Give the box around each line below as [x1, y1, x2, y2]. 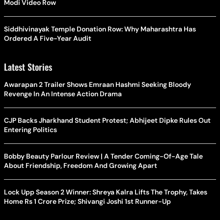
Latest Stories [4, 60, 52, 74]
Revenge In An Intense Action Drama [4, 89, 122, 99]
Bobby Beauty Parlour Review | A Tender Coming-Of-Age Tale [4, 152, 203, 161]
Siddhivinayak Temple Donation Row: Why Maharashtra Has [4, 25, 196, 34]
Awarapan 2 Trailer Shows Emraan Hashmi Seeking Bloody [4, 80, 191, 89]
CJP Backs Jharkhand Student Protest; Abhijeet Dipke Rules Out [4, 116, 211, 125]
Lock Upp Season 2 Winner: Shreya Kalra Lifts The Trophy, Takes [4, 188, 207, 197]
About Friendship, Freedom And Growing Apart [4, 161, 157, 170]
